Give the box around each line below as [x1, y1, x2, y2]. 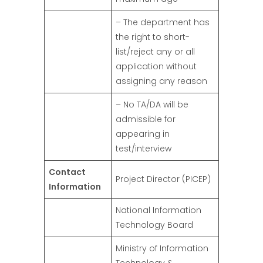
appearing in [116, 128, 170, 140]
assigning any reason [116, 75, 207, 87]
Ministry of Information [116, 242, 208, 255]
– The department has [116, 16, 210, 29]
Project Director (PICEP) [116, 173, 211, 186]
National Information [116, 204, 201, 217]
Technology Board [116, 219, 193, 231]
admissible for [116, 113, 176, 126]
